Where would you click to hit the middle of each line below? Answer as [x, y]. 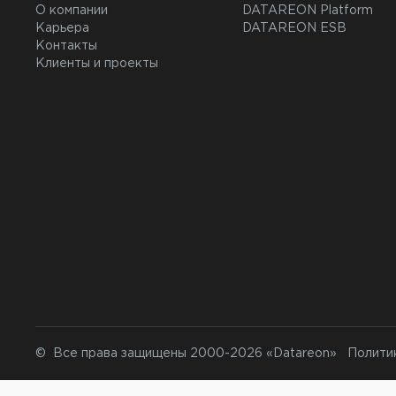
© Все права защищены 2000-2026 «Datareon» [186, 354]
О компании [72, 11]
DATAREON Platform [307, 11]
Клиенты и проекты [97, 64]
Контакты [66, 46]
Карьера [62, 28]
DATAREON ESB [294, 28]
